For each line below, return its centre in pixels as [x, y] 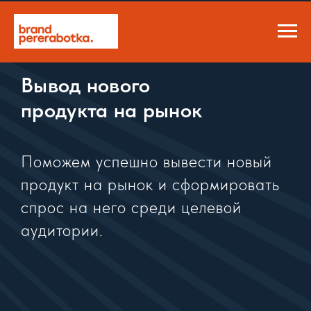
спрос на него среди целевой [131, 207]
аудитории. [62, 230]
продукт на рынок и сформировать [150, 184]
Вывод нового [86, 85]
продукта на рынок [112, 110]
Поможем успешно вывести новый [146, 161]
